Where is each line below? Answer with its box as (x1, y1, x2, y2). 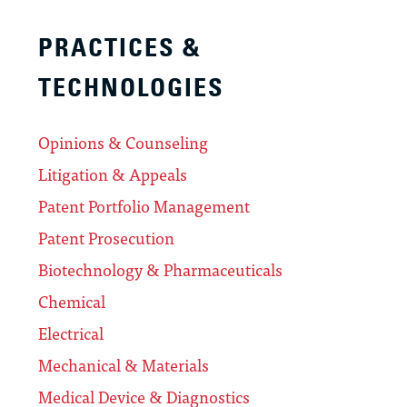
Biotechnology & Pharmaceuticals (38, 256, 283, 283)
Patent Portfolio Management (38, 193, 250, 220)
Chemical (38, 288, 105, 315)
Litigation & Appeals (38, 161, 187, 188)
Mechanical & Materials (38, 352, 209, 379)
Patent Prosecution (38, 224, 174, 252)
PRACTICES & (38, 32, 202, 65)
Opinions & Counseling (38, 129, 208, 156)
